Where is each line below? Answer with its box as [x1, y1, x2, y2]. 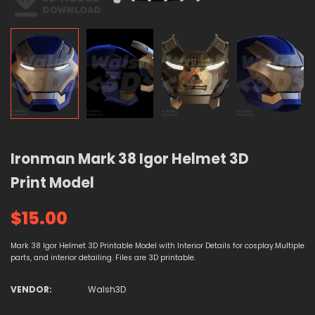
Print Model [11, 172, 94, 193]
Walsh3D [88, 283, 126, 296]
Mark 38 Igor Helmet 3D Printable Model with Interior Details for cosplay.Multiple [11, 240, 304, 252]
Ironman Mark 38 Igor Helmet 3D [11, 148, 249, 169]
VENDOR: [11, 283, 52, 296]
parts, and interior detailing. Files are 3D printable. [11, 252, 195, 264]
